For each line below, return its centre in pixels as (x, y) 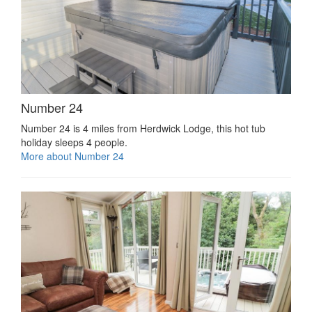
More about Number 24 (72, 156)
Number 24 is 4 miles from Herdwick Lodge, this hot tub (143, 128)
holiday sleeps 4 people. (74, 142)
